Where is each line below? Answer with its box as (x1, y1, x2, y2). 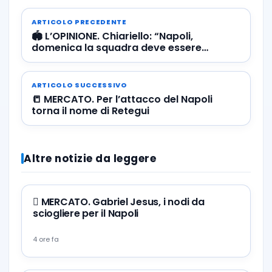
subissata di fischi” (32, 52, 126, 66)
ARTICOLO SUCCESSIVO (32, 80, 127, 90)
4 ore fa (33, 234, 59, 244)
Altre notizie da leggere (24, 151, 157, 166)
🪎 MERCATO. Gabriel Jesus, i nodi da (33, 194, 41, 209)
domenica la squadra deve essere (32, 40, 202, 55)
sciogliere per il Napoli (33, 206, 139, 220)
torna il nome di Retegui (32, 103, 149, 118)
